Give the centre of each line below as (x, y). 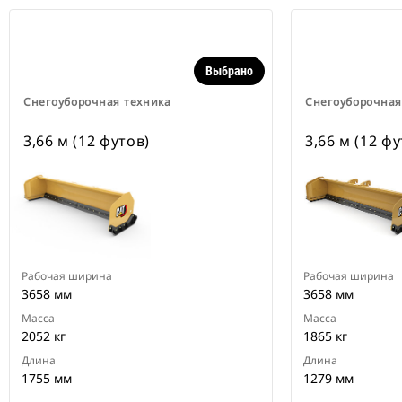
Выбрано (229, 71)
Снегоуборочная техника (97, 102)
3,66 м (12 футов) (87, 141)
